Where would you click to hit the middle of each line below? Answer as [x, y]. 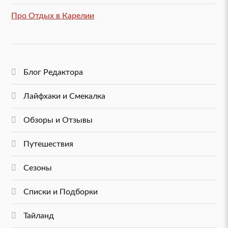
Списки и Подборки [61, 192]
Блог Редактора [53, 73]
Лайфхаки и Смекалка [65, 96]
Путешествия [49, 144]
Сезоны [38, 168]
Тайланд [39, 216]
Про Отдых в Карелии [53, 16]
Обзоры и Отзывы [58, 120]
